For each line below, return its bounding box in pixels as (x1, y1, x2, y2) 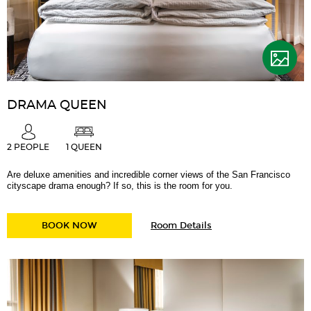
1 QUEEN (66, 143, 102, 152)
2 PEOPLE (7, 143, 49, 152)
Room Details (151, 220, 212, 232)
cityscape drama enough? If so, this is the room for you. (7, 180, 233, 192)
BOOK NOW (42, 220, 97, 232)
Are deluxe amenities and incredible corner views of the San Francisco (7, 169, 290, 180)
